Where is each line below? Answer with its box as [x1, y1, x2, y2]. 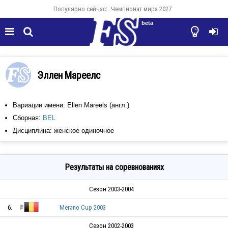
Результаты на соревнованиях [64, 162, 164, 172]
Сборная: [13, 114, 43, 122]
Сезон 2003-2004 [89, 185, 134, 193]
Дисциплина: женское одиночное [13, 127, 114, 134]
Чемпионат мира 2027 [110, 5, 172, 13]
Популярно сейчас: [53, 5, 107, 13]
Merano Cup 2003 [60, 204, 106, 211]
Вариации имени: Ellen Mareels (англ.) [13, 101, 129, 109]
